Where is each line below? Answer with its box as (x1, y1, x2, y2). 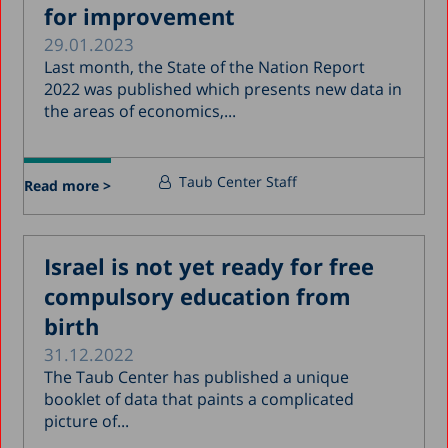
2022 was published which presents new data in (44, 77, 403, 100)
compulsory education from (44, 280, 352, 311)
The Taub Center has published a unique (44, 365, 350, 388)
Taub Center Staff (179, 171, 298, 191)
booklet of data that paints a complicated (44, 387, 355, 410)
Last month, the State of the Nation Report (44, 55, 366, 78)
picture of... (44, 409, 130, 432)
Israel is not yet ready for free (44, 250, 375, 281)
